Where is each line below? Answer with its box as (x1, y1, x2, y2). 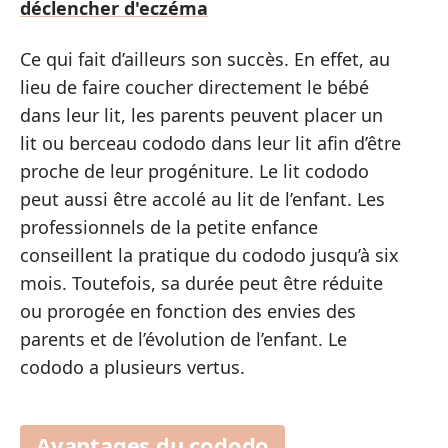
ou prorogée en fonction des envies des (20, 298, 356, 323)
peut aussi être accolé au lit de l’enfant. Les (20, 186, 385, 211)
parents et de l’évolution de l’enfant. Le (20, 326, 347, 351)
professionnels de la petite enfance (20, 214, 318, 239)
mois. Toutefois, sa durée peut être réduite (20, 270, 383, 295)
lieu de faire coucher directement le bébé (20, 74, 369, 99)
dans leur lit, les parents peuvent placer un (20, 102, 383, 127)
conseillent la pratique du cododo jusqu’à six (20, 242, 399, 267)
